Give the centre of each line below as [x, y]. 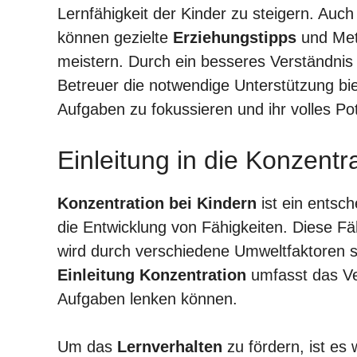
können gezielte [115, 37]
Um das [87, 346]
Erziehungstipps [235, 37]
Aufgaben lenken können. [147, 298]
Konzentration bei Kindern [157, 203]
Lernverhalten [170, 346]
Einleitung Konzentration [152, 275]
